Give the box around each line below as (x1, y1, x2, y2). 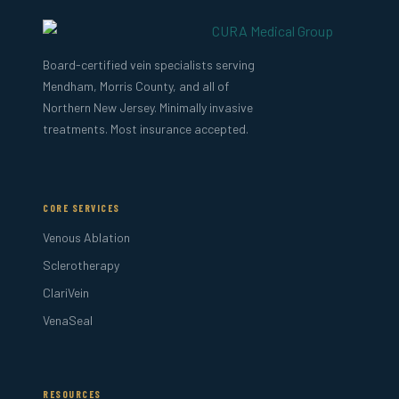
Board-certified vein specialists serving (43, 56, 255, 72)
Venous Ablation (43, 229, 130, 245)
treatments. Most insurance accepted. (43, 120, 248, 136)
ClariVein (43, 284, 89, 300)
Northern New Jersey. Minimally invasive (43, 99, 253, 115)
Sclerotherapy (43, 256, 119, 273)
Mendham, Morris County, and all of (43, 77, 229, 94)
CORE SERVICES (43, 201, 121, 214)
